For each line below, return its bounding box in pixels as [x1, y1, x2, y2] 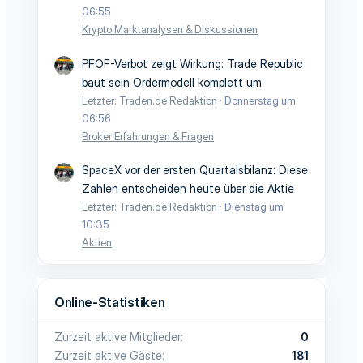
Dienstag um [224, 200, 284, 213]
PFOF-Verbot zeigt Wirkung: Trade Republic [82, 56, 303, 70]
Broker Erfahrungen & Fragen [82, 129, 214, 143]
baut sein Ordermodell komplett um [82, 75, 262, 89]
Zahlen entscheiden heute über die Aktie [82, 181, 294, 195]
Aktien [82, 236, 112, 249]
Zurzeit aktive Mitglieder [54, 330, 181, 344]
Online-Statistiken [54, 294, 165, 310]
